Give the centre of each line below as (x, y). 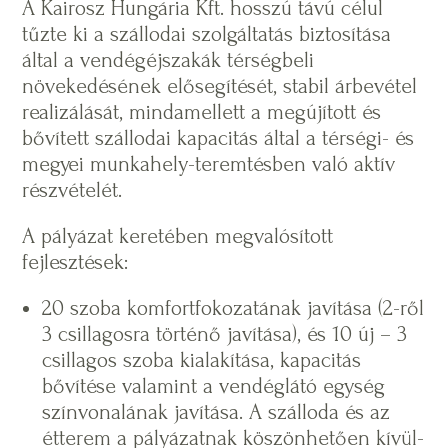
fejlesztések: (75, 261)
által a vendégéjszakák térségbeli (168, 59)
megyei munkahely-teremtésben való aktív (209, 163)
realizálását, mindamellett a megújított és (202, 111)
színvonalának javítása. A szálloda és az (216, 411)
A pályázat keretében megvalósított (178, 235)
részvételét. (72, 189)
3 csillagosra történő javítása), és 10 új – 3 (225, 333)
